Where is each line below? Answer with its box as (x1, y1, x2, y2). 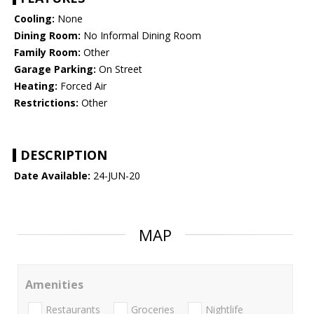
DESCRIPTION (20, 146, 107, 164)
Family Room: (14, 46, 81, 60)
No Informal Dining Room (81, 29, 201, 43)
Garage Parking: (14, 62, 96, 76)
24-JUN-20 (90, 169, 140, 183)
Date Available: (14, 169, 90, 183)
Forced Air (57, 79, 107, 93)
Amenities (25, 277, 83, 293)
